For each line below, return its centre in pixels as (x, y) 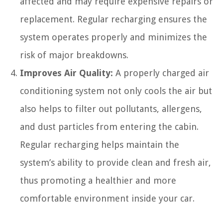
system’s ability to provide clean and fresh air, (115, 162)
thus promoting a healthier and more (98, 180)
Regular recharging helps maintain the (100, 144)
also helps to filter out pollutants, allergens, (111, 109)
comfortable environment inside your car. (107, 198)
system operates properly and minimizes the (113, 37)
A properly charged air (161, 73)
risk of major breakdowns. (74, 55)
